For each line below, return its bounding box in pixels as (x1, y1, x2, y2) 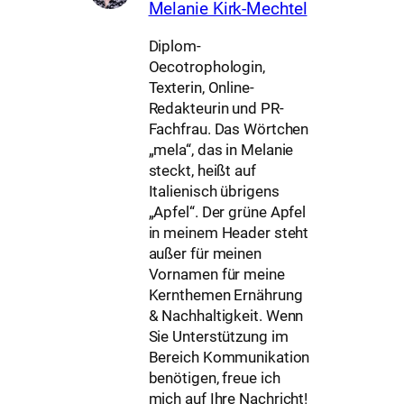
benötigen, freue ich (148, 369, 280, 387)
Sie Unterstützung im (148, 327, 289, 345)
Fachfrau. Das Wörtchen (148, 120, 309, 138)
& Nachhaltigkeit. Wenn (148, 307, 304, 325)
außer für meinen (148, 244, 262, 262)
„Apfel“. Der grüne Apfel (148, 203, 307, 221)
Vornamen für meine (148, 265, 285, 283)
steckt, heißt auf (148, 161, 256, 179)
